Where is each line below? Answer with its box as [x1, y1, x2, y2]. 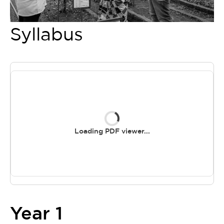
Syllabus [10, 24, 83, 44]
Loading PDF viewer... [74, 127, 150, 135]
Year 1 [10, 203, 62, 223]
